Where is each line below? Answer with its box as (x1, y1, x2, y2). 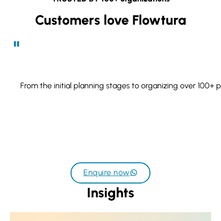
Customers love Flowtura (35, 12, 186, 29)
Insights (87, 184, 134, 201)
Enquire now (83, 168, 130, 178)
